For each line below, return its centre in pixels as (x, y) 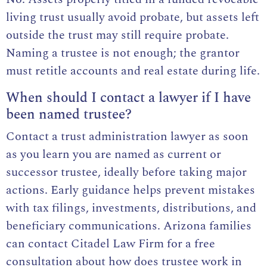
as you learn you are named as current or (114, 155)
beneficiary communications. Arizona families (129, 226)
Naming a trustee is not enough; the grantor (123, 53)
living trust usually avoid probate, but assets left (133, 18)
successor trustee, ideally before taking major (126, 173)
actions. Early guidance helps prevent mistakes (131, 190)
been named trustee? (69, 115)
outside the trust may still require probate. (117, 35)
